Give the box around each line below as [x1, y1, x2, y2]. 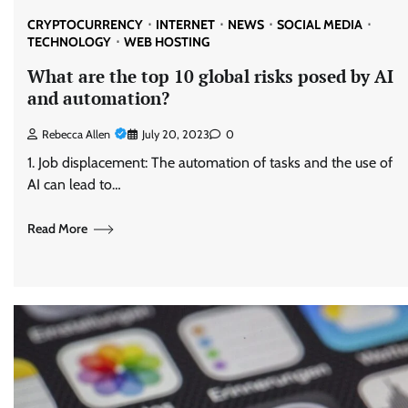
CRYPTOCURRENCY [27, 15, 143, 33]
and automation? [27, 86, 169, 109]
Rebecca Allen [42, 127, 110, 141]
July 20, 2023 [142, 127, 209, 141]
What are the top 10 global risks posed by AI [27, 64, 393, 87]
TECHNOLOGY [27, 33, 111, 50]
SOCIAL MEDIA [277, 15, 362, 33]
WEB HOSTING [124, 33, 209, 50]
